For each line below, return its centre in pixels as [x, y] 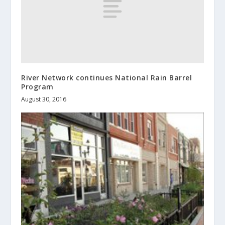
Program [37, 87]
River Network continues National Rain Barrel [107, 78]
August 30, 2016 [44, 99]
